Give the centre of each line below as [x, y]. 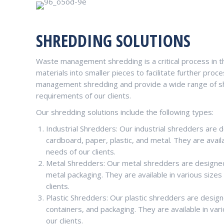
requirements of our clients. [83, 95]
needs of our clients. [81, 151]
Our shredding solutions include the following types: [125, 112]
